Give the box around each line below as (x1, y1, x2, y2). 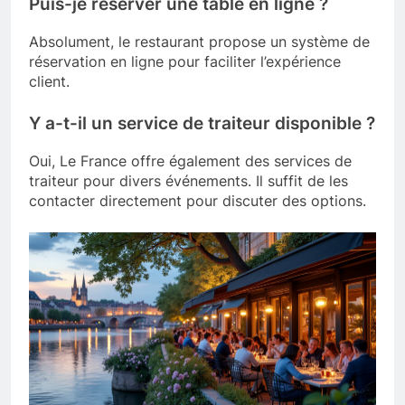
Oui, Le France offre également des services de (29, 151, 352, 170)
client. (29, 72, 70, 91)
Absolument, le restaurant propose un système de (29, 33, 370, 52)
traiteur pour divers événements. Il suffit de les (29, 171, 348, 190)
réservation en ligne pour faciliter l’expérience (29, 52, 341, 71)
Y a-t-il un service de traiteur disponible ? (29, 113, 375, 135)
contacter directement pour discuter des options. (29, 191, 366, 210)
